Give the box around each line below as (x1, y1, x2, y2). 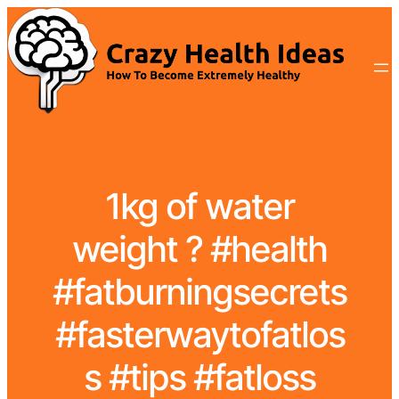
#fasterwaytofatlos (54, 313, 345, 357)
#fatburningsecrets (53, 270, 346, 314)
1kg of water (105, 184, 294, 229)
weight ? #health (72, 227, 327, 272)
